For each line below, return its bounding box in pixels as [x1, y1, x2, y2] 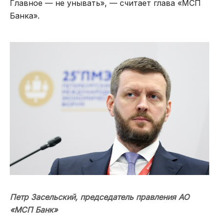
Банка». [10, 11, 40, 21]
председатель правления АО [80, 192, 189, 202]
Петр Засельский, [10, 192, 80, 202]
